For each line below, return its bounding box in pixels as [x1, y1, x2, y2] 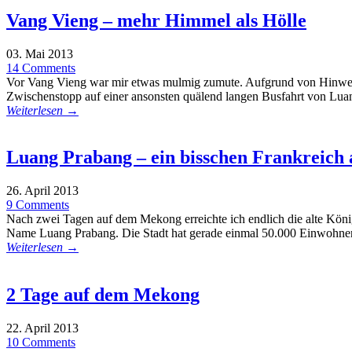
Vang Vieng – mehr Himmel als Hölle [6, 9, 306, 31]
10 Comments [6, 335, 75, 350]
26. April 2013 [6, 184, 79, 198]
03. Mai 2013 [6, 46, 73, 60]
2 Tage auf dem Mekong [6, 284, 200, 306]
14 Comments [6, 60, 75, 75]
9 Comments [6, 198, 69, 212]
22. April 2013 [6, 321, 79, 335]
